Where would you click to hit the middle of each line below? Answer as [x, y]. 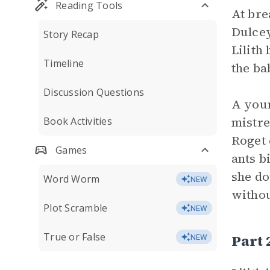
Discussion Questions [94, 92]
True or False [75, 237]
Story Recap [71, 34]
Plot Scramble [76, 208]
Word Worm [72, 179]
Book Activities [78, 121]
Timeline [64, 63]
